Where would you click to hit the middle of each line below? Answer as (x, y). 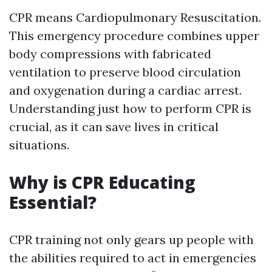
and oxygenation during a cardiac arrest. (125, 90)
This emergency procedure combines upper (134, 36)
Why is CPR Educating (102, 182)
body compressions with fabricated (110, 54)
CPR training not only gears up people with (131, 240)
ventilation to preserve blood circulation (125, 72)
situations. (39, 145)
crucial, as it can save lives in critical (114, 127)
